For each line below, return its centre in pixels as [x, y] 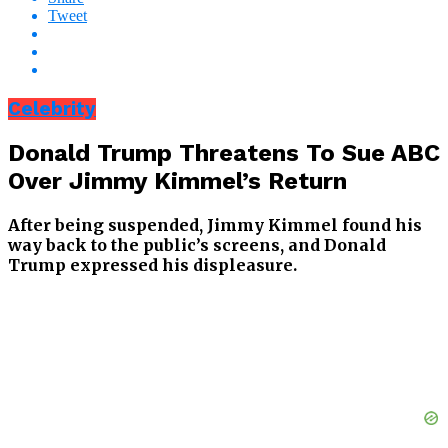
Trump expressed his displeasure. [152, 265]
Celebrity [52, 108]
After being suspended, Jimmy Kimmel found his [215, 225]
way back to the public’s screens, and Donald [197, 245]
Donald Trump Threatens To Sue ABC [224, 153]
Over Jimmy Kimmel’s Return [177, 181]
